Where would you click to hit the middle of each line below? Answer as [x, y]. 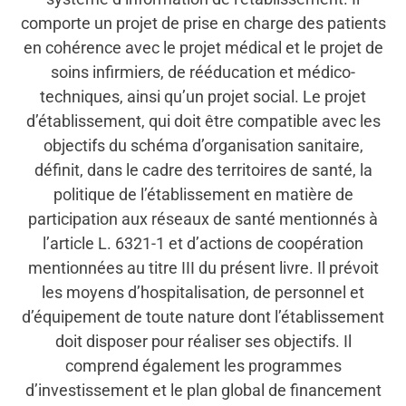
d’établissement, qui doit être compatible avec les [203, 121]
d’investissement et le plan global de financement [203, 391]
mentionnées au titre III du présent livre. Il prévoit [203, 268]
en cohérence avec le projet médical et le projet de [203, 48]
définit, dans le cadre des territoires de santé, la [203, 170]
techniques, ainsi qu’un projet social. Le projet [203, 97]
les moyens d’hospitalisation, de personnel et [203, 293]
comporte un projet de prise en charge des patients [203, 24]
